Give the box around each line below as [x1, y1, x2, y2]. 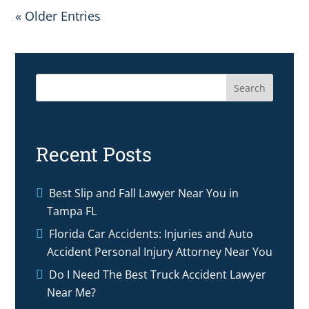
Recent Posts [36, 141, 152, 167]
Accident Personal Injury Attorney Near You [47, 243, 273, 259]
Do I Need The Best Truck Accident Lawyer [49, 266, 267, 282]
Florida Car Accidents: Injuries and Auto [49, 226, 254, 241]
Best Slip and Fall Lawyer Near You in [49, 185, 239, 201]
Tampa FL [47, 203, 97, 219]
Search [233, 81, 266, 94]
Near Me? [47, 284, 97, 300]
